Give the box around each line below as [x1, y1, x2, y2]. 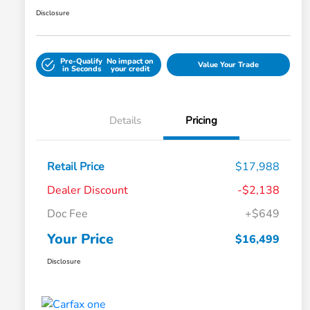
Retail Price [47, 159, 104, 175]
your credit [111, 63, 150, 74]
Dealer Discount [47, 183, 128, 199]
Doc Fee [47, 206, 88, 222]
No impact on [107, 55, 154, 66]
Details [109, 113, 141, 128]
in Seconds [62, 63, 101, 74]
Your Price [47, 230, 113, 249]
